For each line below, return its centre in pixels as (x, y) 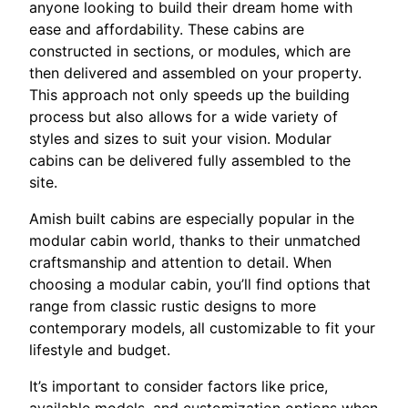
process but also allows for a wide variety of (184, 116)
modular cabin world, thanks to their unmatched (195, 240)
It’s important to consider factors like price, (178, 386)
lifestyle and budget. (100, 349)
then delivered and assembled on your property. (195, 72)
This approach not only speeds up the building (189, 94)
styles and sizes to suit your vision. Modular (180, 138)
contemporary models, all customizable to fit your (202, 327)
